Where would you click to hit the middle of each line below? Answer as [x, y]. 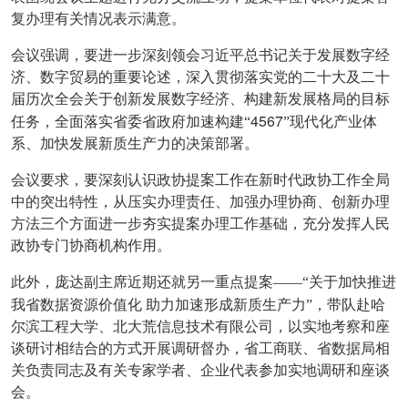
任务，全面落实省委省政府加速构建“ [131, 122]
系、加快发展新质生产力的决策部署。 [135, 144]
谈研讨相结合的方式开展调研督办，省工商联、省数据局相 [200, 349]
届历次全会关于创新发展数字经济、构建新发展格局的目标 [200, 99]
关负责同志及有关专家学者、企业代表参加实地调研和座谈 [200, 371]
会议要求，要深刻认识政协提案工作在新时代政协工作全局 [200, 180]
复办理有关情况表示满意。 [98, 19]
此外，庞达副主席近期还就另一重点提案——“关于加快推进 [204, 282]
